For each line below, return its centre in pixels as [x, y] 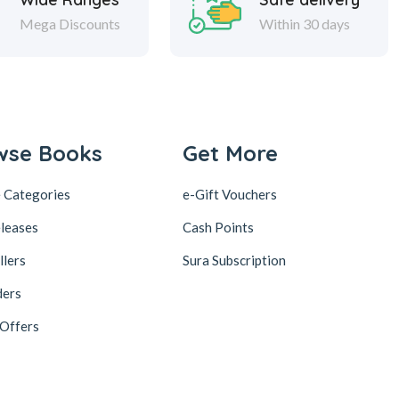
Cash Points [218, 227]
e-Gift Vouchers [230, 194]
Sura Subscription [234, 260]
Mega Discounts [70, 23]
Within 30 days [305, 23]
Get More [230, 153]
